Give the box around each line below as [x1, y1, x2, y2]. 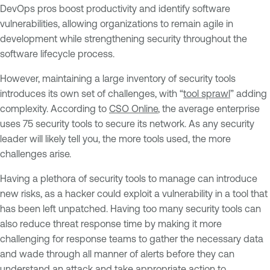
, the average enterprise [158, 102, 260, 114]
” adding [230, 87, 267, 99]
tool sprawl [183, 87, 230, 99]
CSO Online [109, 102, 158, 114]
